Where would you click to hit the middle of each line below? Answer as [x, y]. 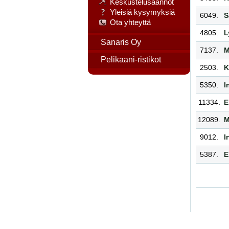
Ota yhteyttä [130, 22]
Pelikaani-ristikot [131, 60]
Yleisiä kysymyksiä [142, 12]
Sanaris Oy [121, 42]
